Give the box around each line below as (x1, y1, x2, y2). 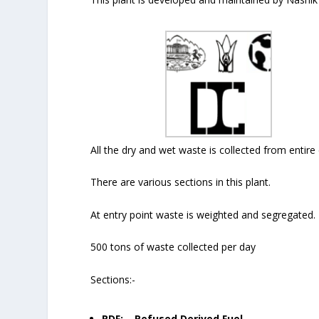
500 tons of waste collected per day (90, 240, 256, 254)
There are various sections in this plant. (90, 175, 271, 189)
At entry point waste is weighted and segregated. (90, 207, 316, 221)
